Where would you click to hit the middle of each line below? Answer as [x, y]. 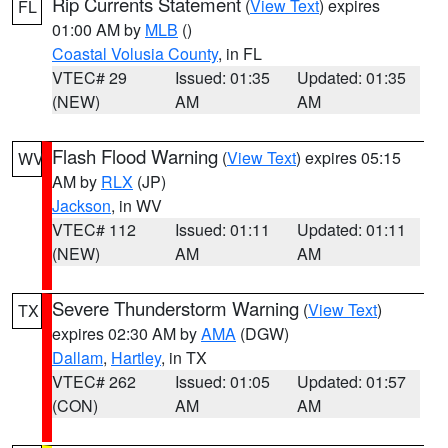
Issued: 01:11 [222, 229]
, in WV [136, 205]
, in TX [184, 357]
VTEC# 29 [89, 77]
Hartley [136, 357]
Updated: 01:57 [352, 381]
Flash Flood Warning [135, 156]
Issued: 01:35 [222, 77]
